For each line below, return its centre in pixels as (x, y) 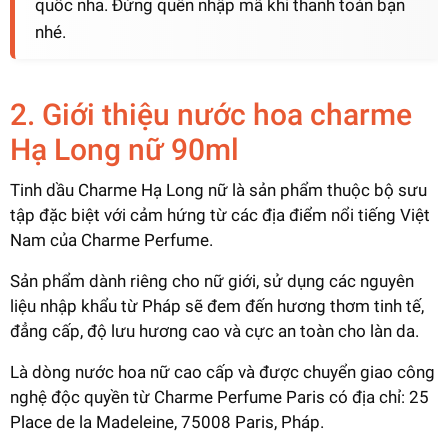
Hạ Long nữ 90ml (124, 149)
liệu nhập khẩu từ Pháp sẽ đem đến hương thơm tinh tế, (217, 305)
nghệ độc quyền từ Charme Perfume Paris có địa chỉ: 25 (219, 396)
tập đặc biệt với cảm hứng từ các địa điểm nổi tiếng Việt (220, 214)
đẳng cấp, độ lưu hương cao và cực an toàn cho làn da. (214, 330)
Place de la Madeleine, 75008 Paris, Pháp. (167, 421)
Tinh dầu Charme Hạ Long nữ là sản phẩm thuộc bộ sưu (218, 189)
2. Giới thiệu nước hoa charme (211, 114)
